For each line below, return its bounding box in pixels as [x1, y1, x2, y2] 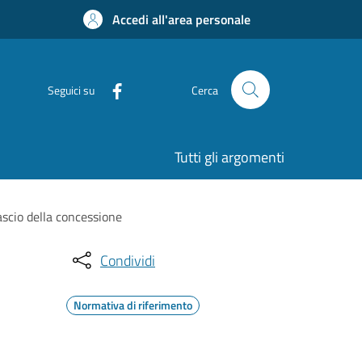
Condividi [100, 249, 155, 271]
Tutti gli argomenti [175, 146, 284, 168]
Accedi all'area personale [112, 10, 250, 29]
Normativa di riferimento [74, 297, 192, 314]
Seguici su [48, 81, 95, 99]
